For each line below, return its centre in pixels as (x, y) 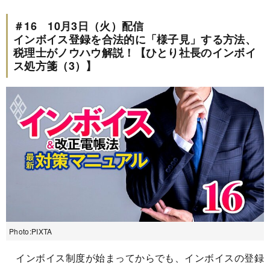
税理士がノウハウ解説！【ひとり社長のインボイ (135, 52)
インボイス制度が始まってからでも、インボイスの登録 (135, 258)
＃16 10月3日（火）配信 (79, 26)
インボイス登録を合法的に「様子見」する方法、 (135, 39)
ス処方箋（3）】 (55, 65)
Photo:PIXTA (31, 231)
